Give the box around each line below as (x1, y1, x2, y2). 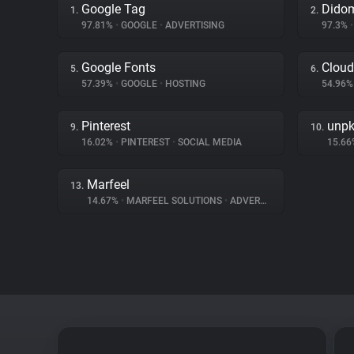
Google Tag (81, 2, 145, 17)
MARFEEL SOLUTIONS (124, 195, 224, 206)
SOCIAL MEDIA (175, 137, 242, 148)
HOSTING (163, 78, 205, 89)
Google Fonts (81, 60, 156, 75)
